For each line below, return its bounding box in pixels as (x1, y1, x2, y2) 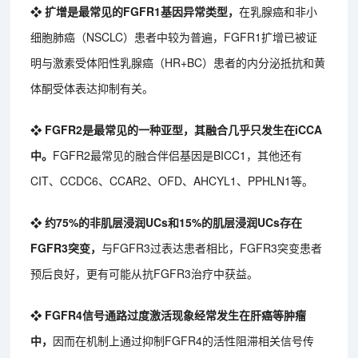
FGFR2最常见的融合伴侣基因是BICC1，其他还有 (53, 147, 303, 164)
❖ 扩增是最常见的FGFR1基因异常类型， (30, 3, 240, 20)
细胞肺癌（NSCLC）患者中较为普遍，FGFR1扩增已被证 (30, 29, 318, 46)
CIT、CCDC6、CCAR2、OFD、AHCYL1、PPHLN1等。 (30, 173, 314, 189)
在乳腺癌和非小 (239, 3, 318, 20)
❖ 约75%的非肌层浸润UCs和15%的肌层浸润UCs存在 (30, 214, 303, 231)
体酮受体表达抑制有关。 (30, 80, 154, 97)
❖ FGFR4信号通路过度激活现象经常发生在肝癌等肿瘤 (30, 307, 307, 324)
